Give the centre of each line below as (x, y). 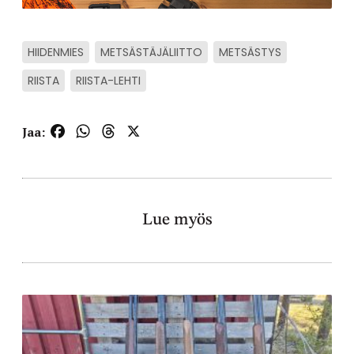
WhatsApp (123, 132)
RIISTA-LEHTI (108, 81)
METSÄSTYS (250, 53)
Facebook (94, 132)
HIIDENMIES (56, 53)
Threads (141, 132)
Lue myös (177, 220)
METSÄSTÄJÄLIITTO (151, 53)
